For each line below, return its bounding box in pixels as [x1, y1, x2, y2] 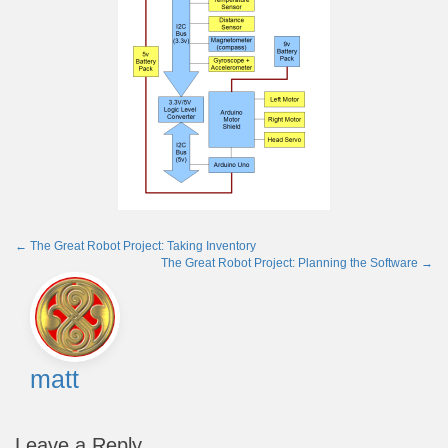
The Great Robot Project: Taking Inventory [27, 238, 256, 253]
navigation [15, 282, 122, 310]
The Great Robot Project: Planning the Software [161, 255, 421, 270]
